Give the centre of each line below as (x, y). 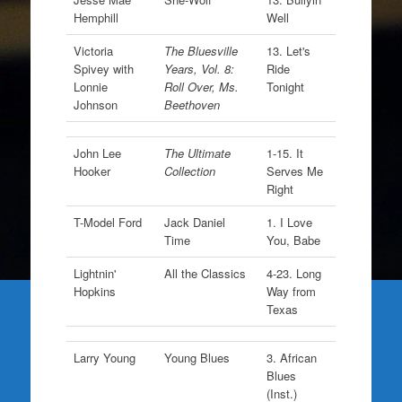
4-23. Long (293, 273)
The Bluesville (201, 51)
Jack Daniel (194, 222)
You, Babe (293, 240)
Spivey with (103, 69)
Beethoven (192, 105)
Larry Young (104, 358)
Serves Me (294, 171)
